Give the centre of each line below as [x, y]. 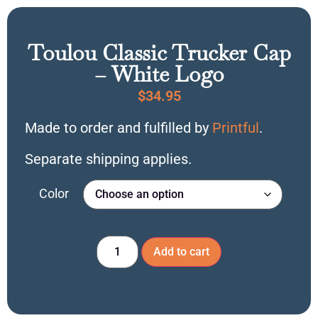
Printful [236, 127]
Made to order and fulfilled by [119, 127]
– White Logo [159, 75]
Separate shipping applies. [108, 159]
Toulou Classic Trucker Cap [159, 53]
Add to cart [181, 252]
